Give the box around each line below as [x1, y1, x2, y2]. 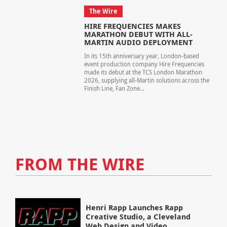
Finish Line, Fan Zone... [84, 84, 144, 93]
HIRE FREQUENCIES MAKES [84, 21, 181, 32]
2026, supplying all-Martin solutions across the [84, 76, 209, 85]
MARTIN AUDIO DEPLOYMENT [84, 37, 193, 48]
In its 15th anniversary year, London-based [84, 52, 199, 61]
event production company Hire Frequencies [84, 60, 204, 69]
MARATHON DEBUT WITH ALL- [84, 29, 193, 40]
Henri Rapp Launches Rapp [86, 202, 183, 213]
